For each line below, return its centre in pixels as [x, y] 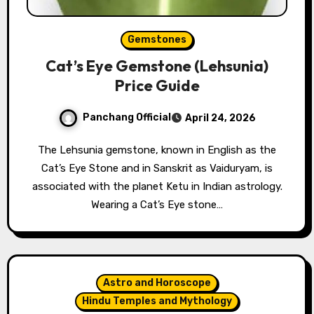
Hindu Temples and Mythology [157, 301]
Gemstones [157, 39]
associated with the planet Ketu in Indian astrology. [157, 186]
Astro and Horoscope [157, 282]
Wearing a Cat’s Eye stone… [157, 204]
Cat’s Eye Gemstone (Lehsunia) [157, 66]
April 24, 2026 [220, 118]
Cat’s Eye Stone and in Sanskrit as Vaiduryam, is [157, 168]
